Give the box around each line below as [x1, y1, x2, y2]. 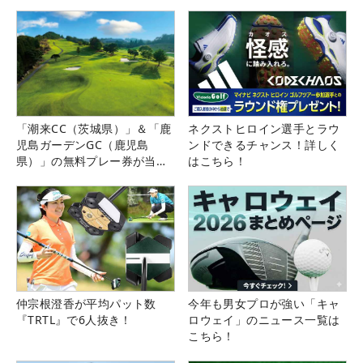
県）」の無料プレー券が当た [16, 153, 169, 169]
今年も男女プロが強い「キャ [188, 296, 340, 312]
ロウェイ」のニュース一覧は [188, 312, 340, 328]
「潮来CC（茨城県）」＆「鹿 [16, 121, 172, 137]
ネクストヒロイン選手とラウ [188, 121, 340, 137]
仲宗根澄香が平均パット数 [16, 296, 156, 312]
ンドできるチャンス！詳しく [188, 137, 340, 153]
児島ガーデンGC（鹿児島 [16, 137, 149, 153]
